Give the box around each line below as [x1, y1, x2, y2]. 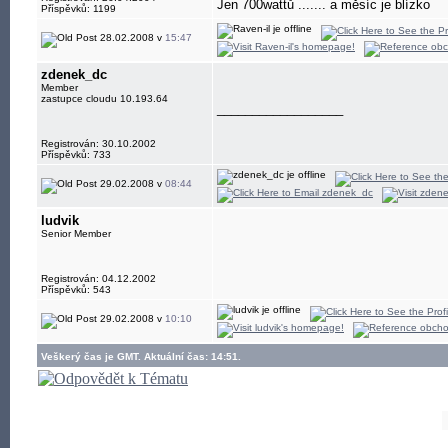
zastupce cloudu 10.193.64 [41, 93, 168, 104]
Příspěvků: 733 [41, 149, 111, 160]
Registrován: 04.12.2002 [41, 273, 156, 284]
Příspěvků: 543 [41, 284, 111, 295]
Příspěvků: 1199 [41, 3, 116, 14]
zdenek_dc [41, 67, 107, 82]
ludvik [41, 213, 79, 228]
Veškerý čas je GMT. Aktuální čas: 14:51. [41, 351, 241, 362]
